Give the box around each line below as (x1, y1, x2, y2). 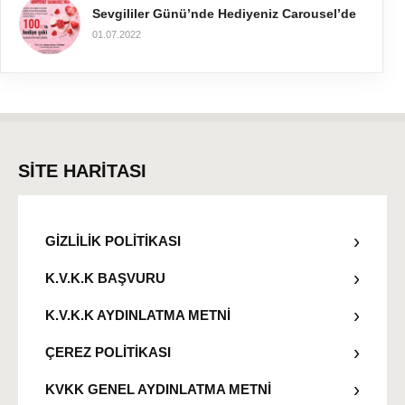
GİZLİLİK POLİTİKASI (45, 232, 181, 249)
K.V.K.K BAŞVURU (45, 269, 165, 286)
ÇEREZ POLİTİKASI (45, 344, 171, 360)
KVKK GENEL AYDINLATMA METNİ (45, 381, 271, 397)
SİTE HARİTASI (18, 161, 146, 182)
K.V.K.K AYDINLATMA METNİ (45, 306, 231, 323)
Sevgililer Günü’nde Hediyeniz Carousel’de (92, 5, 356, 21)
